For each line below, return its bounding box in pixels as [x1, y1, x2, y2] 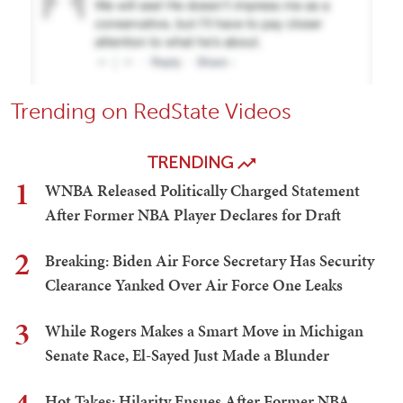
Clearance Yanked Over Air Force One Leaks [45, 273, 343, 297]
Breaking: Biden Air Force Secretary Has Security [45, 249, 374, 273]
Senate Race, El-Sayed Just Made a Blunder [45, 344, 329, 367]
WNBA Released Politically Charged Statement [45, 179, 360, 202]
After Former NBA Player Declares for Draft [45, 203, 341, 227]
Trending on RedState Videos [11, 98, 291, 125]
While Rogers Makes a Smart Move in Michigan [45, 319, 363, 343]
